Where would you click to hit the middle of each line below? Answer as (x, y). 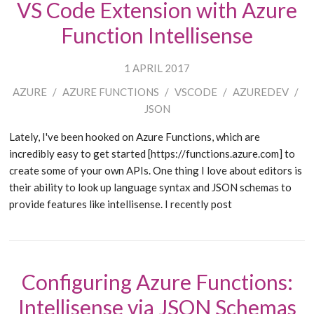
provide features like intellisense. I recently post (121, 204)
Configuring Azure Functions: (157, 282)
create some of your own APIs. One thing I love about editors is (156, 170)
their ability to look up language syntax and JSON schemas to (151, 187)
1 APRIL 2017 (157, 68)
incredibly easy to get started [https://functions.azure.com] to (152, 153)
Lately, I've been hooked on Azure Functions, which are (135, 137)
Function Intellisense (157, 35)
